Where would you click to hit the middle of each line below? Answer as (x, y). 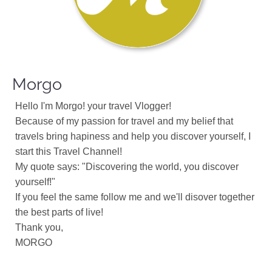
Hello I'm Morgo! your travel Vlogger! (93, 106)
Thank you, (39, 227)
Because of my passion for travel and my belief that (124, 121)
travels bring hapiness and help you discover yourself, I (133, 136)
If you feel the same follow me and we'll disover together (135, 197)
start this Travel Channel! (69, 151)
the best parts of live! (59, 212)
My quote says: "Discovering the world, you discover (127, 167)
